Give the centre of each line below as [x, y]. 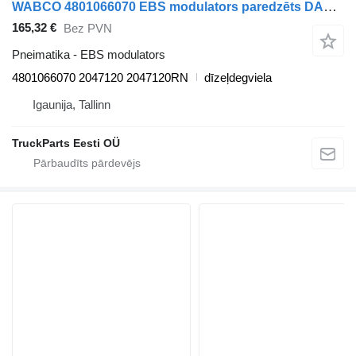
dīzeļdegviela [238, 77]
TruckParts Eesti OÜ [66, 143]
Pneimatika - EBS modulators [89, 54]
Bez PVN [88, 29]
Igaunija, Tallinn [72, 104]
